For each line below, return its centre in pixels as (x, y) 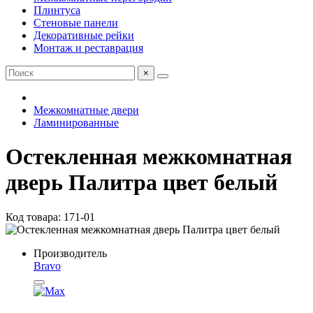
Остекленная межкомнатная (149, 157)
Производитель (70, 253)
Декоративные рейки (84, 35)
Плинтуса (57, 10)
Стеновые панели (76, 23)
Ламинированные (76, 123)
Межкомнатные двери (86, 110)
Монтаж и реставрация (88, 48)
